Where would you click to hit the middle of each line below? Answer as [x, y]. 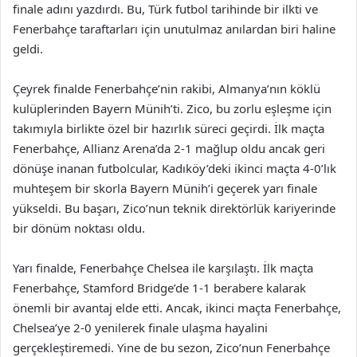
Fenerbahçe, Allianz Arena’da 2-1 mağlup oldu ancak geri [169, 148]
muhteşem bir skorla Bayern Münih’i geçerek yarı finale [165, 188]
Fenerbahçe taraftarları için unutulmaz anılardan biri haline [174, 28]
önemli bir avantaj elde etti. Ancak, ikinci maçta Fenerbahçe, [177, 307]
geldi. [28, 48]
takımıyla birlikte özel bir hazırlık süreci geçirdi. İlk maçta [169, 128]
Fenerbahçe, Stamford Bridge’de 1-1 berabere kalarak [159, 287]
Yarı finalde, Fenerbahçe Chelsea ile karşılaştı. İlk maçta [163, 267]
